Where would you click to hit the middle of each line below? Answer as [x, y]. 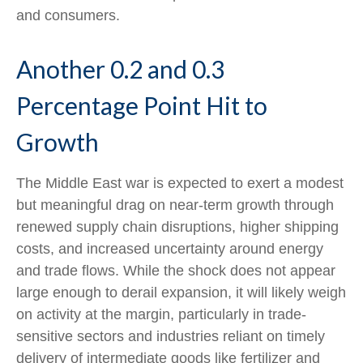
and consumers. [72, 15]
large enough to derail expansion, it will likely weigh [181, 293]
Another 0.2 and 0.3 [120, 69]
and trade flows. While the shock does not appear [176, 271]
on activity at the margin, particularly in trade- [161, 314]
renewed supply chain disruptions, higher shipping [177, 227]
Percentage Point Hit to [142, 105]
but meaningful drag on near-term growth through [175, 205]
